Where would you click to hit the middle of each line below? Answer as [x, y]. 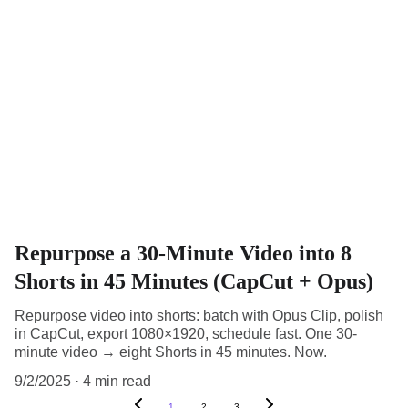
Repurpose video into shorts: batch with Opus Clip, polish [199, 315]
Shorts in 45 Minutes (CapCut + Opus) [194, 281]
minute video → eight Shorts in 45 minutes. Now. [171, 352]
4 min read [117, 381]
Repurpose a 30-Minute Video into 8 [183, 253]
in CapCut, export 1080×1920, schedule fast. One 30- [186, 333]
